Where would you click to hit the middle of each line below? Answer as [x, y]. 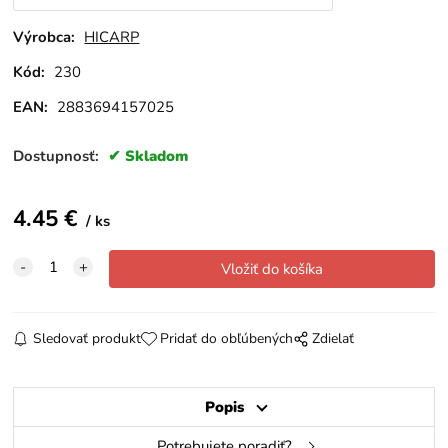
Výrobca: [44, 36]
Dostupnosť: [58, 155]
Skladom [157, 155]
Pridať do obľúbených [226, 339]
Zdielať [333, 339]
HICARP [112, 36]
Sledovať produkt [86, 339]
